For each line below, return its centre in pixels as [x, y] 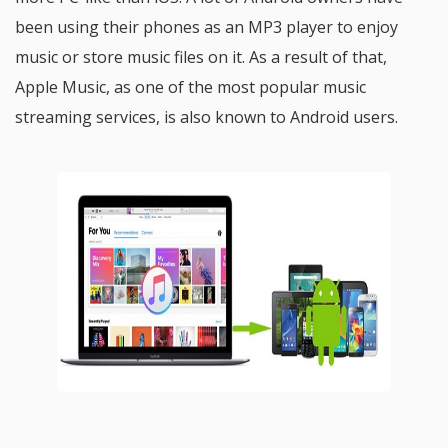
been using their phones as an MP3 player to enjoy [206, 27]
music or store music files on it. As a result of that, [201, 57]
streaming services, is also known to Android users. [206, 117]
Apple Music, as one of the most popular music [190, 87]
